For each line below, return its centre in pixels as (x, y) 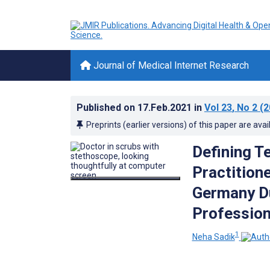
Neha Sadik (213, 237)
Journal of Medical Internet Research (170, 65)
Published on (107, 108)
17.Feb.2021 (166, 108)
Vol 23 (218, 108)
